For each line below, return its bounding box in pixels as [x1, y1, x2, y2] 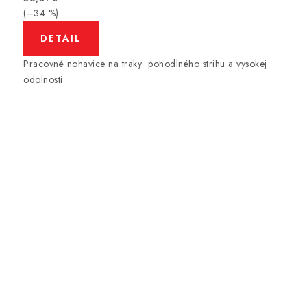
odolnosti [23, 72, 63, 86]
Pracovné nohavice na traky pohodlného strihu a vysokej [23, 56, 267, 71]
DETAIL [40, 31, 82, 45]
